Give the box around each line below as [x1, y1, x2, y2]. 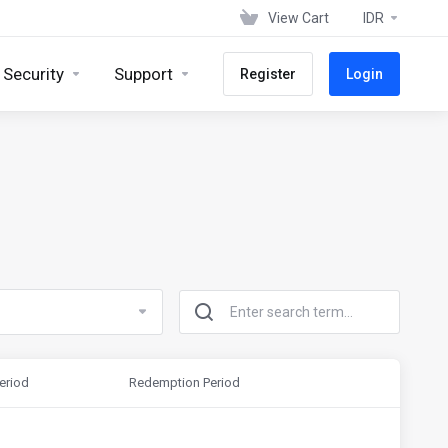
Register [240, 66, 296, 82]
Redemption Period [129, 375, 240, 390]
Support [114, 64, 173, 84]
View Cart [268, 10, 329, 26]
